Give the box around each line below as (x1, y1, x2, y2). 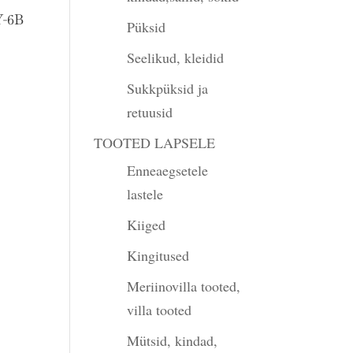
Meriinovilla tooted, (127, 277, 241, 295)
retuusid (127, 102, 173, 121)
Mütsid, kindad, (127, 331, 218, 350)
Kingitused (127, 246, 190, 265)
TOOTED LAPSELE (94, 133, 216, 152)
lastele (127, 184, 164, 203)
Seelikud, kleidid (127, 48, 225, 67)
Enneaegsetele (127, 161, 209, 180)
